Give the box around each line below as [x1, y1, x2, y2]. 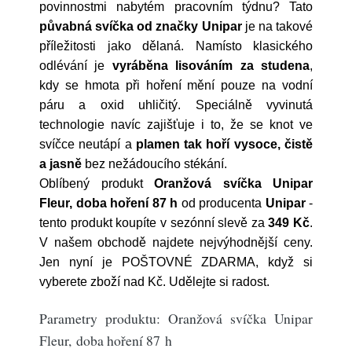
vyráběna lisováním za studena [112, 59, 310, 72]
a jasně [39, 157, 82, 170]
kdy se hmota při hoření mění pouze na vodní [39, 79, 313, 92]
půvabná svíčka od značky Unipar [39, 20, 242, 33]
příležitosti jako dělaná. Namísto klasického [39, 39, 313, 53]
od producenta [178, 196, 266, 210]
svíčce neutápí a [39, 137, 136, 151]
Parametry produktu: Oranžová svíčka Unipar [39, 309, 313, 328]
